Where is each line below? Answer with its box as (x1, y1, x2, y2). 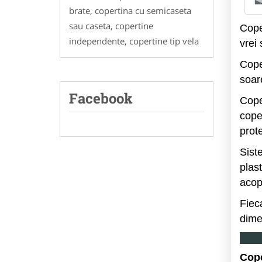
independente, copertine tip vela (69, 35, 199, 47)
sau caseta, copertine (69, 19, 153, 32)
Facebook (69, 88, 133, 108)
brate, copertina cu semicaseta (69, 4, 191, 16)
